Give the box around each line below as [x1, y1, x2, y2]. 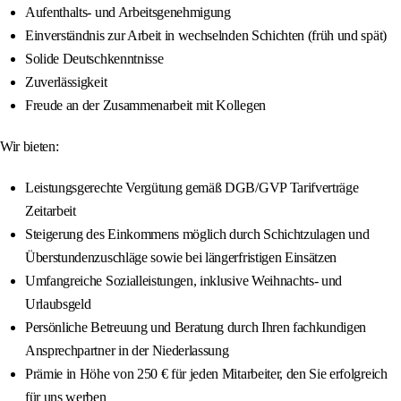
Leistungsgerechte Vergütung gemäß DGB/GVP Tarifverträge [25, 180, 359, 196]
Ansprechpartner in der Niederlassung [25, 343, 229, 359]
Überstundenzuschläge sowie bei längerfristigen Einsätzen [25, 250, 337, 266]
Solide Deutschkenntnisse [25, 51, 164, 67]
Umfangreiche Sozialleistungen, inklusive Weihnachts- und [25, 273, 343, 289]
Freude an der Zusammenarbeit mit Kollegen [25, 98, 266, 114]
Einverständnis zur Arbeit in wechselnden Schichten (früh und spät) [25, 28, 387, 44]
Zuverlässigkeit [25, 74, 107, 90]
